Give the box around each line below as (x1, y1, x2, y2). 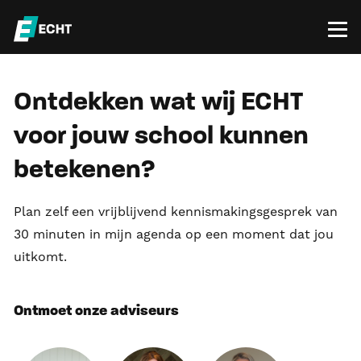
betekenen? (14, 157, 156, 184)
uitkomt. (14, 248, 67, 264)
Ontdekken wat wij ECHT (14, 89, 303, 116)
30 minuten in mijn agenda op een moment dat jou (14, 226, 334, 242)
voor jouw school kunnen (14, 123, 309, 150)
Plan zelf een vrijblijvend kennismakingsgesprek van (14, 203, 338, 219)
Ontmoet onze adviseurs (14, 303, 179, 319)
